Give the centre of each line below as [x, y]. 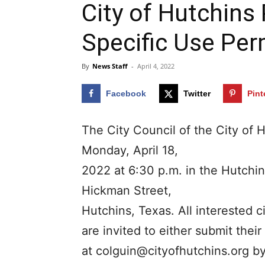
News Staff [110, 66]
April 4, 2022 [156, 66]
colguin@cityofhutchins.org [172, 251]
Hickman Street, [127, 191]
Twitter [197, 93]
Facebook [126, 93]
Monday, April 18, [130, 151]
